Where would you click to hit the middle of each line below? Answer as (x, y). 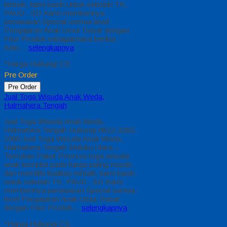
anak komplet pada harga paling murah (68, 165)
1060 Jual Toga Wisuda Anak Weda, (63, 139)
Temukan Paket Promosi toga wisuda (67, 156)
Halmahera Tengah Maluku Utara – (61, 147)
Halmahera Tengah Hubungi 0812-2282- (70, 130)
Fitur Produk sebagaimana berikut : (62, 39)
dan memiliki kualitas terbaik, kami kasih (69, 173)
